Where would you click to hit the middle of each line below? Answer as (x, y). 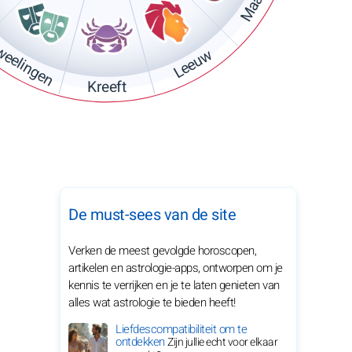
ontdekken (141, 342)
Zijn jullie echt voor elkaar (222, 342)
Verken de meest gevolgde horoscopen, (162, 251)
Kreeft (107, 88)
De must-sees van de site (152, 215)
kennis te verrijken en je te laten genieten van (174, 285)
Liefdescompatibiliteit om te (181, 329)
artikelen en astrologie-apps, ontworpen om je (176, 268)
